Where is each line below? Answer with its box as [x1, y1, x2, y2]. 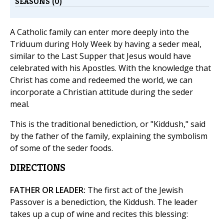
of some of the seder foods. [10, 142, 113, 154]
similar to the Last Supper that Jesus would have [10, 50, 191, 62]
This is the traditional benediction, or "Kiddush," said [10, 118, 205, 130]
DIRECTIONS [10, 161, 65, 174]
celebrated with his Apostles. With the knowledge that [10, 62, 211, 74]
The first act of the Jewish [85, 184, 183, 196]
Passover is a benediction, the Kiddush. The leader [10, 196, 197, 208]
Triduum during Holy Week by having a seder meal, [10, 38, 201, 50]
